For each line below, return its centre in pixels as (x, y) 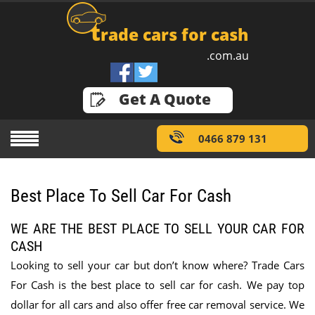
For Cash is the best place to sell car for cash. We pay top (157, 285)
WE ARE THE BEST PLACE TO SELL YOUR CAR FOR (157, 229)
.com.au (228, 56)
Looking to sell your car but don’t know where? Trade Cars (157, 265)
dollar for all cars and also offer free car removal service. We (157, 304)
